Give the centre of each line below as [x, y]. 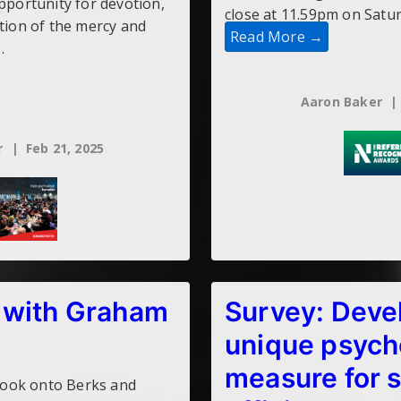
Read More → [277, 37]
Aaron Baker [341, 102]
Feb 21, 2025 [65, 149]
